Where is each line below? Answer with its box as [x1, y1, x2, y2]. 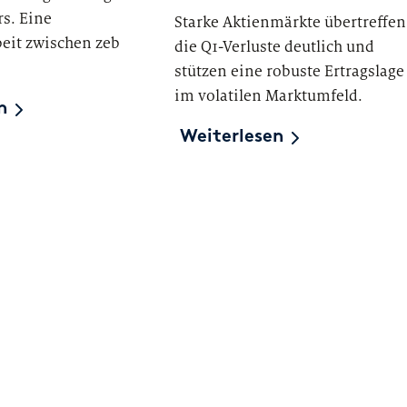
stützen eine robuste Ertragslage [174, 62, 404, 81]
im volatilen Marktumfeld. [174, 86, 362, 105]
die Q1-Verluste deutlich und [174, 37, 374, 56]
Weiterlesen [180, 128, 284, 146]
